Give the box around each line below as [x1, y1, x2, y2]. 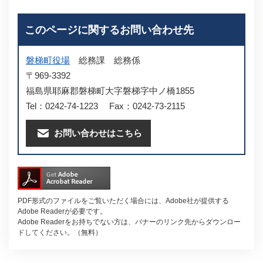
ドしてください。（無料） [18, 228, 102, 237]
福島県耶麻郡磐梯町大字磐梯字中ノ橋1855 [26, 86, 194, 96]
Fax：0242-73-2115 [109, 101, 185, 111]
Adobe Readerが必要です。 [18, 207, 107, 215]
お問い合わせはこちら [54, 128, 142, 138]
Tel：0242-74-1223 [26, 101, 98, 111]
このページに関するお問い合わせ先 [25, 24, 194, 36]
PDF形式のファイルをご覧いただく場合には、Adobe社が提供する [18, 197, 229, 205]
